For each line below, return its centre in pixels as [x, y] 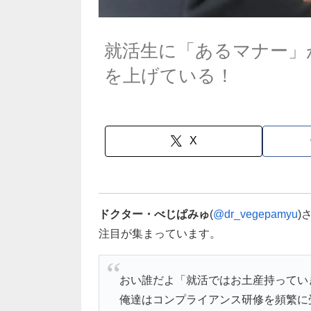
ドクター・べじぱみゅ [154, 214]
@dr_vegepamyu [255, 214]
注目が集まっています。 [160, 233]
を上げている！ [169, 75]
